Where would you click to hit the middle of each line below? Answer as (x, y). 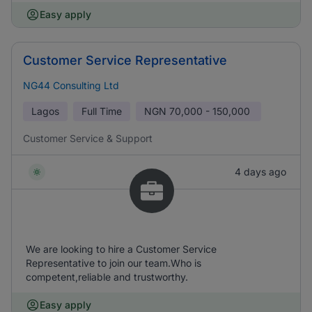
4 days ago (260, 172)
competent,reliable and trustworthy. (107, 277)
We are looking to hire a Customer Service (121, 249)
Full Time (102, 111)
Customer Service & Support (88, 138)
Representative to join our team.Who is (114, 263)
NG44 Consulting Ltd (71, 85)
